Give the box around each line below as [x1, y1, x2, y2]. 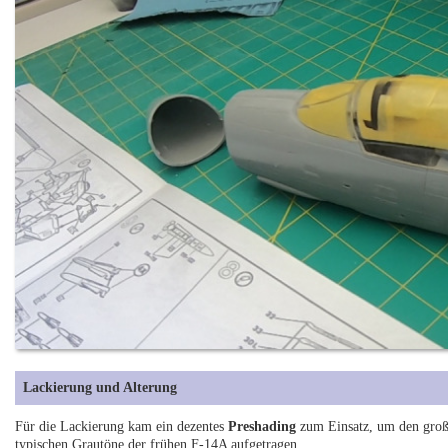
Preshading [228, 418, 297, 434]
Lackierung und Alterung [23, 379, 178, 395]
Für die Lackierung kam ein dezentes [15, 418, 229, 434]
